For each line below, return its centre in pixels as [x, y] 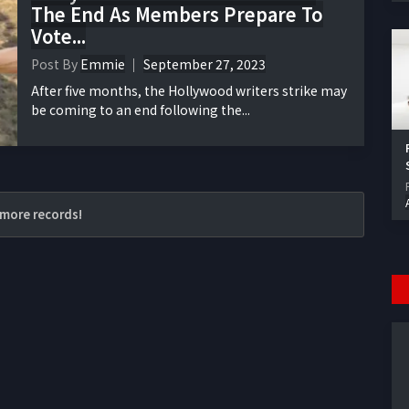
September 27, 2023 [204, 63]
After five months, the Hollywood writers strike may [189, 90]
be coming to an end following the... [141, 109]
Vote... [58, 36]
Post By [56, 63]
